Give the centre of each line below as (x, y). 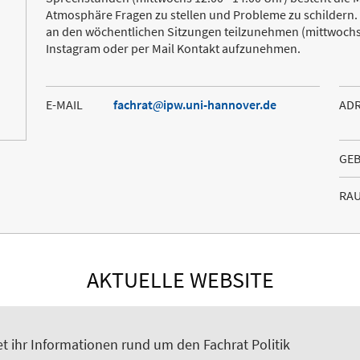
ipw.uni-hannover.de (219, 105)
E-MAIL (64, 105)
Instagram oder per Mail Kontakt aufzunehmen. (173, 49)
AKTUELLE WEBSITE (180, 280)
